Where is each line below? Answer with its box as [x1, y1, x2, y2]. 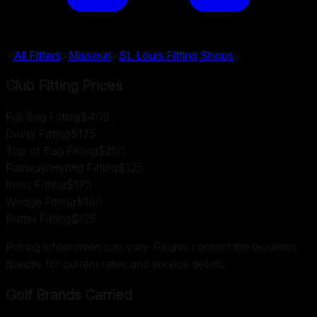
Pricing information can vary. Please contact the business [6, 240, 297, 255]
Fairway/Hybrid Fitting [6, 161, 117, 175]
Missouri [69, 47, 111, 62]
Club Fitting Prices [6, 77, 122, 95]
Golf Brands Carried [6, 286, 132, 304]
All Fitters [13, 47, 61, 62]
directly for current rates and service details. [6, 257, 227, 272]
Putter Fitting [6, 212, 71, 226]
